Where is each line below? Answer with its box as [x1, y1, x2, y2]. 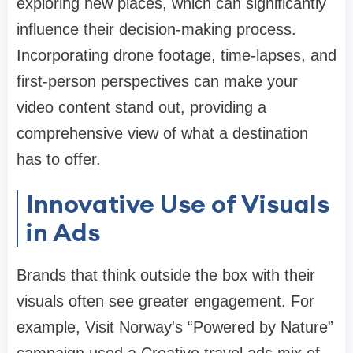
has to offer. [17, 150, 101, 169]
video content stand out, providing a [17, 98, 266, 117]
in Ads [26, 216, 100, 249]
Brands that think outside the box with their [17, 266, 315, 284]
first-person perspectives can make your [17, 72, 298, 91]
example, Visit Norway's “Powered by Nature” [17, 318, 333, 336]
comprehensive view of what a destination [17, 124, 308, 143]
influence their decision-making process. [17, 20, 296, 39]
